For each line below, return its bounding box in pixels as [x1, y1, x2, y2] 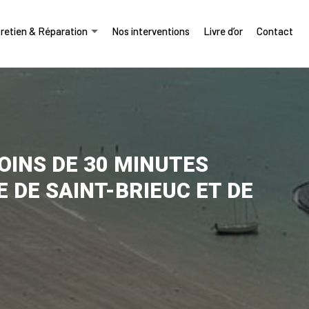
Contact [256, 25, 293, 37]
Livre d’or [203, 25, 243, 37]
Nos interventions [111, 25, 190, 37]
